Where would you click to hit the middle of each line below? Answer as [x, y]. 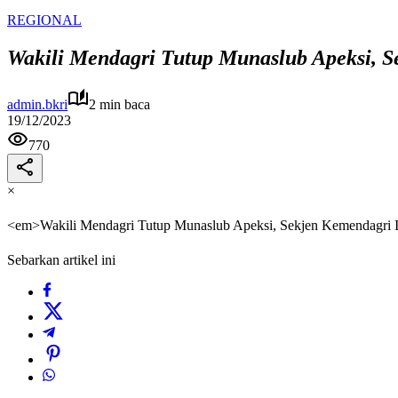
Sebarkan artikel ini [61, 260]
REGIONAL [44, 20]
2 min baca [119, 104]
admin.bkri [37, 104]
